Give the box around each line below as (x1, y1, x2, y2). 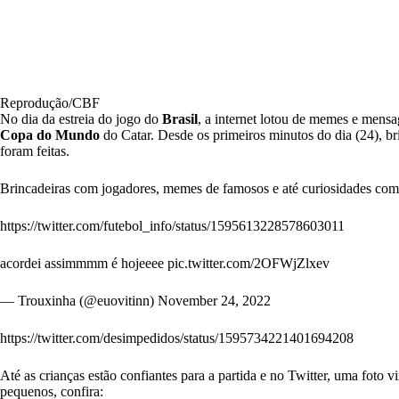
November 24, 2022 (158, 293, 271, 309)
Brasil (162, 111, 198, 127)
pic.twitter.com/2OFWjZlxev (167, 256, 330, 272)
